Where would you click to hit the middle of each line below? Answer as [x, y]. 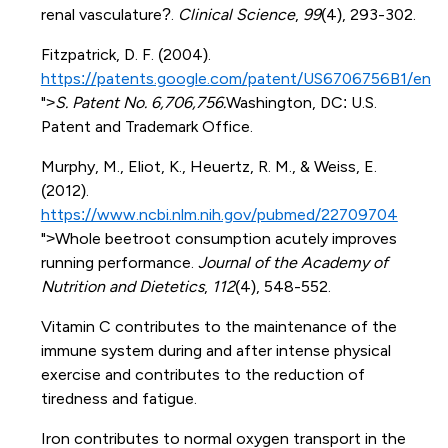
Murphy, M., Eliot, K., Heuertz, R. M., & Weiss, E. [208, 166]
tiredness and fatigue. [118, 398]
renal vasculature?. [109, 14]
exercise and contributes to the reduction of [202, 374]
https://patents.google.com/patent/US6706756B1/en [235, 78]
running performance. [119, 262]
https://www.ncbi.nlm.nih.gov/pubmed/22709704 [219, 214]
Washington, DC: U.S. [301, 102]
